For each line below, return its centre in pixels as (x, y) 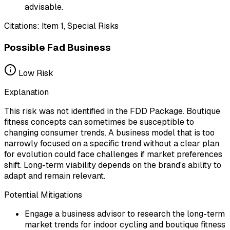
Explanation (26, 92)
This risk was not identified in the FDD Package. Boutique (112, 111)
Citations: (22, 26)
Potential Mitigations (43, 195)
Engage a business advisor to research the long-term (125, 214)
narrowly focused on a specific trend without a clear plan (112, 143)
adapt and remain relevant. (55, 176)
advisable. (44, 7)
